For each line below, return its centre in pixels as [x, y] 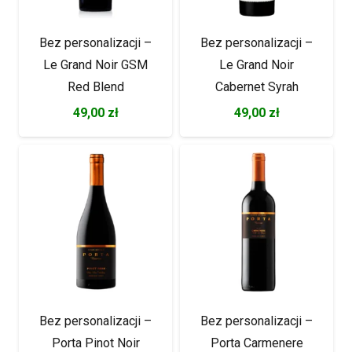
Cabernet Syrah [257, 86]
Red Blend [95, 86]
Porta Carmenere [257, 343]
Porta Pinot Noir [95, 343]
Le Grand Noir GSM [95, 64]
